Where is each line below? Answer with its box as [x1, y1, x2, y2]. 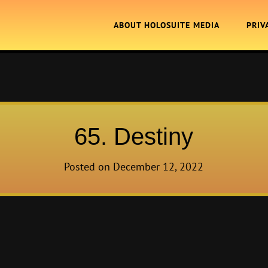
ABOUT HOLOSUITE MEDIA [114, 20, 220, 31]
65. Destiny [74, 123, 194, 150]
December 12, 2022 [113, 160, 204, 173]
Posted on [64, 160, 114, 173]
